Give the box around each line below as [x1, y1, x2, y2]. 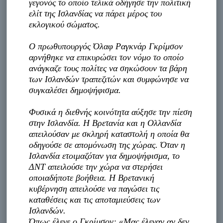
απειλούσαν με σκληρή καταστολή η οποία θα [29, 128, 190, 139]
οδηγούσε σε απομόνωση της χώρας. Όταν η [29, 139, 186, 150]
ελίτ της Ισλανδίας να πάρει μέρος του [29, 8, 162, 18]
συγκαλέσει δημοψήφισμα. [29, 85, 121, 95]
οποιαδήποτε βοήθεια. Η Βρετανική [29, 172, 155, 183]
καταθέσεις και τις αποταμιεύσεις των [29, 194, 161, 205]
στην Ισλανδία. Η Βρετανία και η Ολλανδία [29, 117, 182, 128]
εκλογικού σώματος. [29, 19, 101, 29]
